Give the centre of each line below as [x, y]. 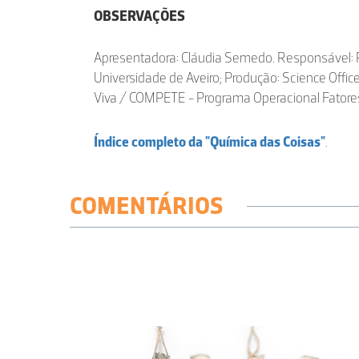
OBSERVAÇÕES [139, 16]
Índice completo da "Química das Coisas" [210, 142]
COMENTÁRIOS [146, 206]
